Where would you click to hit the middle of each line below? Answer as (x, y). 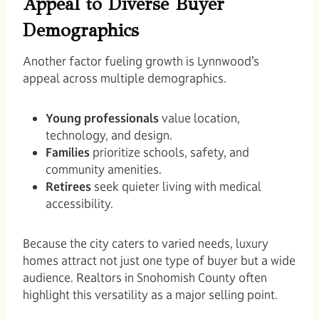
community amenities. (104, 169)
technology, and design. (109, 135)
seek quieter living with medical (176, 186)
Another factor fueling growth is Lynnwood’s (141, 61)
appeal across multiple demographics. (125, 78)
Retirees (68, 186)
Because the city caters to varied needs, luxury (146, 243)
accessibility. (79, 203)
